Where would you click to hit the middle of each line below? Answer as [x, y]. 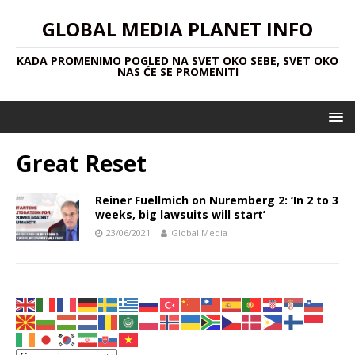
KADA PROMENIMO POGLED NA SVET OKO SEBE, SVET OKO [177, 61]
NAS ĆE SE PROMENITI [177, 72]
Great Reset [81, 163]
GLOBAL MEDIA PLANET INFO [177, 29]
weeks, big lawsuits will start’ [180, 214]
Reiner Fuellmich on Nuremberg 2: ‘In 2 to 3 [217, 200]
